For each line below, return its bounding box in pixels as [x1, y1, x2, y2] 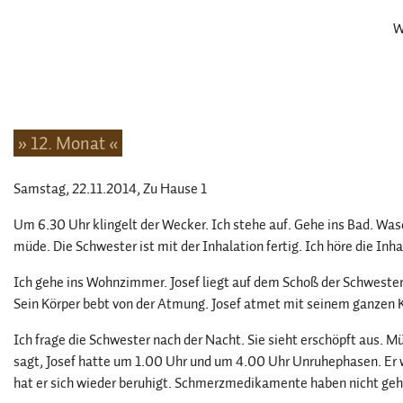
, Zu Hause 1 [137, 178, 207, 200]
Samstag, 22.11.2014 [13, 178, 137, 200]
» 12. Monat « [17, 130, 119, 157]
